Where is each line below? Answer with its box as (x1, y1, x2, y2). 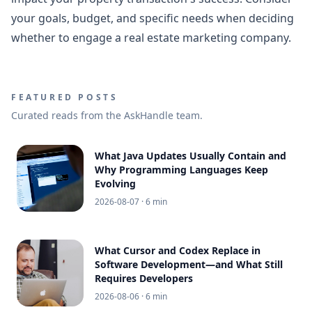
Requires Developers (95, 271, 193, 285)
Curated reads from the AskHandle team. (11, 108, 203, 122)
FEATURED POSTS (11, 91, 118, 103)
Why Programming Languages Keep (95, 162, 268, 176)
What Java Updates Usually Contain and (95, 148, 286, 162)
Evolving (95, 176, 136, 190)
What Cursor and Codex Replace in (95, 243, 260, 257)
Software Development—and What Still (95, 257, 283, 271)
